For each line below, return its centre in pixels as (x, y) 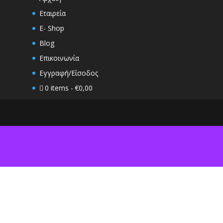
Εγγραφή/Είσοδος (68, 73)
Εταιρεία (52, 13)
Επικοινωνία (59, 58)
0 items (57, 88)
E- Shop (52, 28)
